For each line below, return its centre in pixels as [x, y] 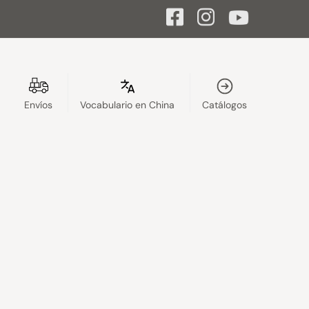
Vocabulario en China [128, 105]
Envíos [39, 105]
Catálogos [225, 105]
